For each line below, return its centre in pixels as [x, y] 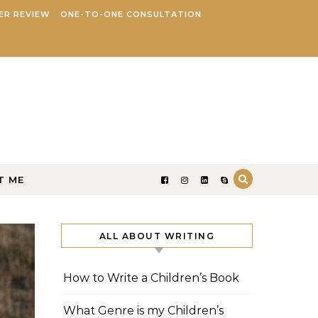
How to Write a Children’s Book [151, 278]
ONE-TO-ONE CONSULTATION [131, 14]
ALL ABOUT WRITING [157, 236]
